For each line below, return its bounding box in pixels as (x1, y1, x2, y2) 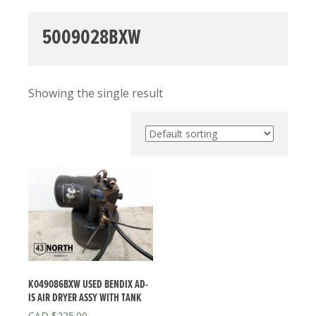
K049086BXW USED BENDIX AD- (28, 276, 148, 292)
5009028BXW (42, 25, 140, 53)
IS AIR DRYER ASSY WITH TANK (28, 290, 142, 305)
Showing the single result (28, 85, 163, 102)
